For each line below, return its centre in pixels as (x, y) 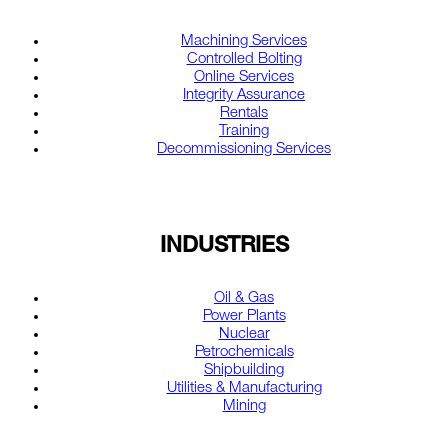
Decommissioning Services (244, 150)
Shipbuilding (244, 370)
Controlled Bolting (244, 60)
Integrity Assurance (244, 96)
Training (244, 132)
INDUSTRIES (224, 247)
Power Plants (244, 316)
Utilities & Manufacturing (244, 388)
